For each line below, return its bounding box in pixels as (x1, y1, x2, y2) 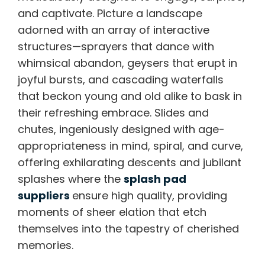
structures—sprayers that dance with (18, 39, 214, 54)
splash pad (124, 172, 186, 187)
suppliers (18, 188, 70, 203)
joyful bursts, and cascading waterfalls (18, 72, 224, 88)
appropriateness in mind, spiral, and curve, (18, 138, 243, 154)
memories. (18, 238, 73, 253)
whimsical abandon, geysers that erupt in (18, 56, 237, 71)
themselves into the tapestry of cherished (18, 221, 239, 237)
